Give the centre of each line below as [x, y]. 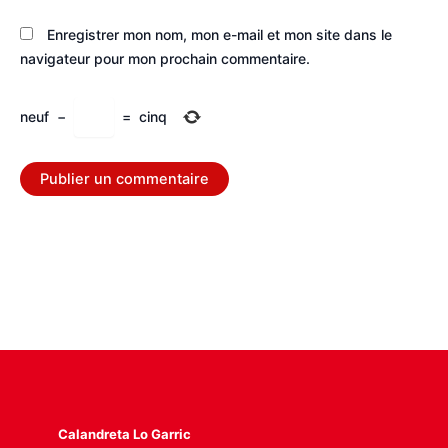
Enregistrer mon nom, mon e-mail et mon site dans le [219, 35]
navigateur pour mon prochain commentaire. [165, 59]
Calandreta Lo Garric [124, 433]
